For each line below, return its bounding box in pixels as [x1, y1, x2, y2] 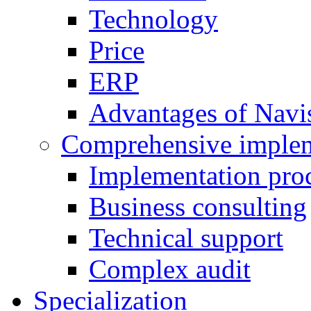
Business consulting [89, 191, 307, 221]
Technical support [89, 222, 283, 253]
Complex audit [89, 253, 251, 284]
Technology [89, 3, 218, 34]
